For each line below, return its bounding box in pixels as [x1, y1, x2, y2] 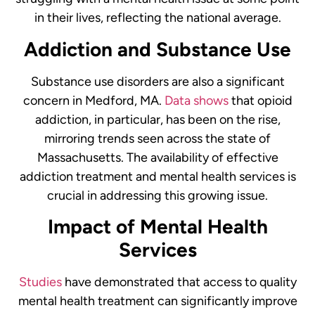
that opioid [228, 92, 292, 108]
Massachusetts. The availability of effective [37, 149, 278, 165]
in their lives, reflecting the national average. [34, 10, 281, 26]
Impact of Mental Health [47, 214, 268, 239]
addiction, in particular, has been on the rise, [34, 111, 281, 127]
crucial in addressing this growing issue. [47, 187, 268, 203]
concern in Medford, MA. [22, 92, 165, 108]
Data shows [164, 92, 229, 108]
